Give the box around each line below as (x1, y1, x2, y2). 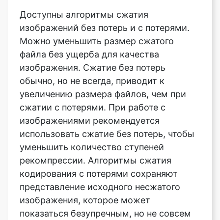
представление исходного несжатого (20, 143, 180, 154)
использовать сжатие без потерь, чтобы (20, 90, 194, 101)
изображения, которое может (20, 156, 150, 167)
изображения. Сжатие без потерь (20, 24, 165, 34)
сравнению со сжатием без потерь (20, 196, 170, 207)
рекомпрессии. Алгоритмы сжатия (20, 116, 171, 127)
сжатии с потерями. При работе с (20, 63, 165, 74)
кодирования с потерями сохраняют (20, 130, 178, 140)
